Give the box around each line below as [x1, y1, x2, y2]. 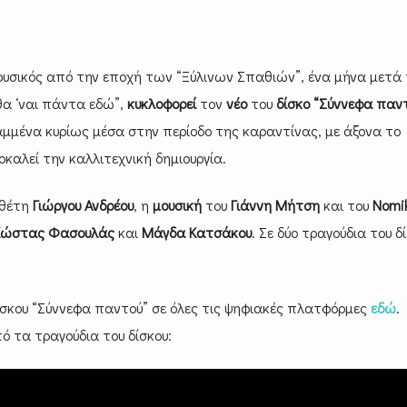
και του [319, 195, 372, 215]
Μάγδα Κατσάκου [141, 223, 252, 243]
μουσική [152, 195, 202, 215]
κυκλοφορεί [126, 93, 196, 113]
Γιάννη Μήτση [230, 195, 320, 215]
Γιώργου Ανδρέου [32, 195, 134, 215]
